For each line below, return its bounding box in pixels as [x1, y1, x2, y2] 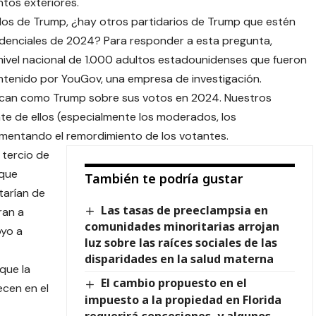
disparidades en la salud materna [84, 251, 274, 267]
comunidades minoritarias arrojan [84, 219, 279, 235]
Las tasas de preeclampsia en [101, 202, 269, 219]
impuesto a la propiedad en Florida [84, 291, 281, 308]
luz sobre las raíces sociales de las [84, 235, 277, 251]
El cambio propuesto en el [101, 275, 248, 291]
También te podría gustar [84, 170, 243, 188]
